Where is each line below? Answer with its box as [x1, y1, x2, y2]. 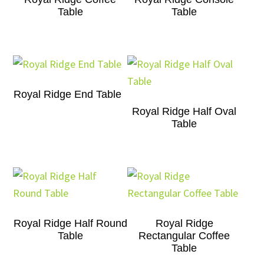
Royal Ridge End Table [13, 88, 121, 100]
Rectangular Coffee [138, 229, 230, 242]
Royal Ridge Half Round [13, 217, 127, 229]
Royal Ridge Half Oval [132, 105, 237, 117]
